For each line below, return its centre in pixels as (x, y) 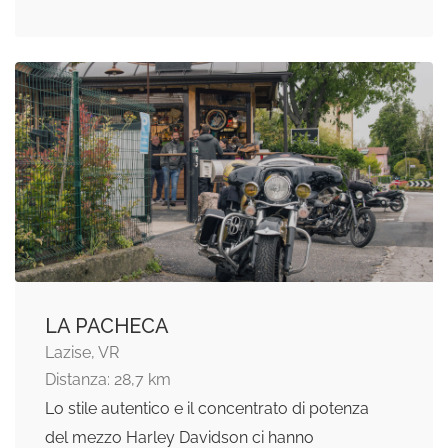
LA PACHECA (107, 325)
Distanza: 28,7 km (108, 379)
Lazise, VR (82, 352)
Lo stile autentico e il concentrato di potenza (207, 408)
